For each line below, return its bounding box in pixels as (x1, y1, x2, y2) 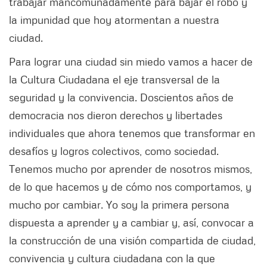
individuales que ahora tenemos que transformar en (9, 126, 255, 139)
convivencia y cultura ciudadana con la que (9, 251, 215, 265)
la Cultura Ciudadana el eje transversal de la (9, 72, 220, 86)
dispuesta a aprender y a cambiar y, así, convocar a (9, 215, 254, 229)
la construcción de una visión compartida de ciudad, (9, 233, 256, 247)
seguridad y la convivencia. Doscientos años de (9, 90, 234, 104)
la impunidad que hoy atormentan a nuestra (9, 13, 219, 26)
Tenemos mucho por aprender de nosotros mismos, (9, 162, 252, 175)
